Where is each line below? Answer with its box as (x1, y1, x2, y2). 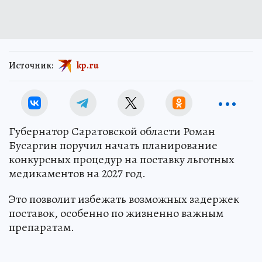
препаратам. (9, 219, 74, 235)
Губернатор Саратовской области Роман (9, 123, 215, 139)
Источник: (9, 58, 53, 72)
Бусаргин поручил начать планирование (9, 137, 218, 153)
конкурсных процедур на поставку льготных (9, 151, 235, 167)
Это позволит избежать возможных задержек (9, 191, 239, 207)
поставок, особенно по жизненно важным (9, 205, 223, 221)
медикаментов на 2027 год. (9, 165, 146, 181)
